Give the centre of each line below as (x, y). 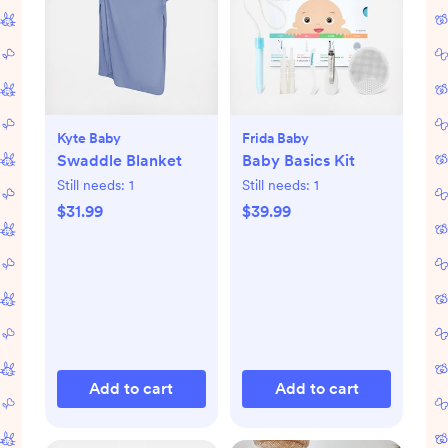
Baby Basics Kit (298, 161)
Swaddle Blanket (119, 161)
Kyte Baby (88, 138)
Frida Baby (275, 138)
